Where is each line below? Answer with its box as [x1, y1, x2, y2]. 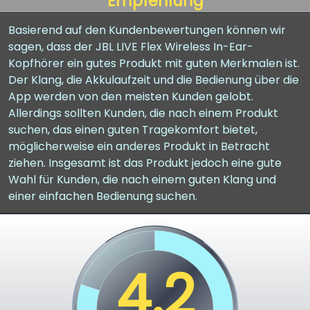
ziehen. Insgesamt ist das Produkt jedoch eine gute [8, 155, 282, 171]
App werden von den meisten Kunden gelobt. [8, 89, 253, 104]
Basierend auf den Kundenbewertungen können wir [8, 22, 286, 38]
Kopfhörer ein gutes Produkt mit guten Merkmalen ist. [8, 55, 300, 71]
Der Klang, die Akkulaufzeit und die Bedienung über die [8, 72, 299, 88]
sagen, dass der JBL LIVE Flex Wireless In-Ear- [8, 39, 253, 55]
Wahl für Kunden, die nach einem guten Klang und [8, 172, 276, 188]
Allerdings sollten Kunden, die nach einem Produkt [8, 105, 278, 121]
